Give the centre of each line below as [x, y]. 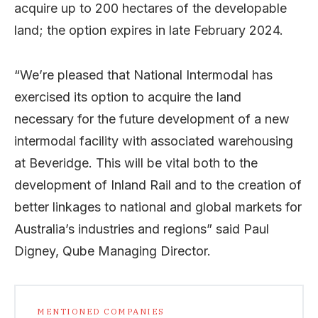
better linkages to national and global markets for [158, 207]
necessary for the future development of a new [152, 119]
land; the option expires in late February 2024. [149, 30]
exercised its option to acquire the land [128, 97]
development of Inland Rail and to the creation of [158, 185]
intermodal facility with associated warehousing [154, 141]
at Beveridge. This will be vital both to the [136, 163]
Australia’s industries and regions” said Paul [142, 229]
